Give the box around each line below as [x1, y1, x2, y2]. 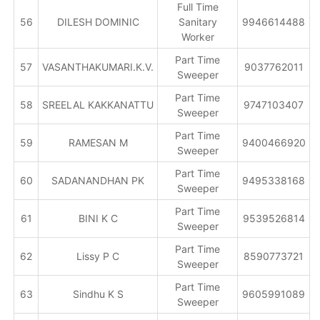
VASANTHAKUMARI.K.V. [42, 61, 154, 73]
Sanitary [178, 16, 217, 28]
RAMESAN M [68, 136, 128, 149]
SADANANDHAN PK [51, 174, 145, 186]
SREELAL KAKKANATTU [42, 99, 154, 111]
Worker [181, 31, 214, 43]
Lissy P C [76, 250, 120, 262]
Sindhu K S [72, 288, 124, 300]
